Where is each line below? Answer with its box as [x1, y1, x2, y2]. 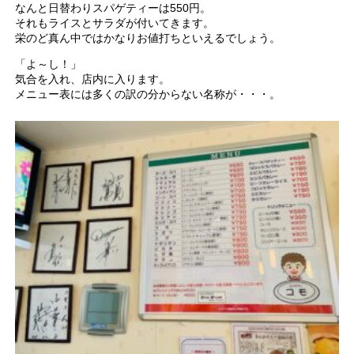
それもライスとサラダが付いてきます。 [15, 17, 215, 30]
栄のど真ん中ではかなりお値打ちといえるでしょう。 [15, 32, 281, 45]
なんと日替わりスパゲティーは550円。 [15, 2, 212, 15]
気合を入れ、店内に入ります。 [15, 73, 171, 86]
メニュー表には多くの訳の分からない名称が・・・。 [15, 88, 281, 101]
